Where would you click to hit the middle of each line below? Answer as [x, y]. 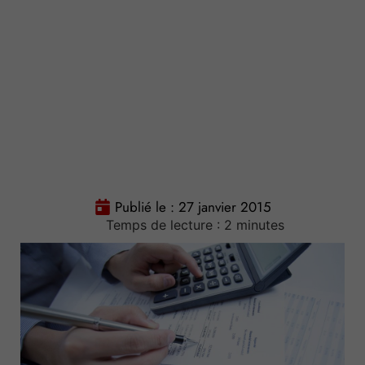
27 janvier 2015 [224, 207]
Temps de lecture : [163, 225]
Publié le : [146, 207]
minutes [260, 225]
